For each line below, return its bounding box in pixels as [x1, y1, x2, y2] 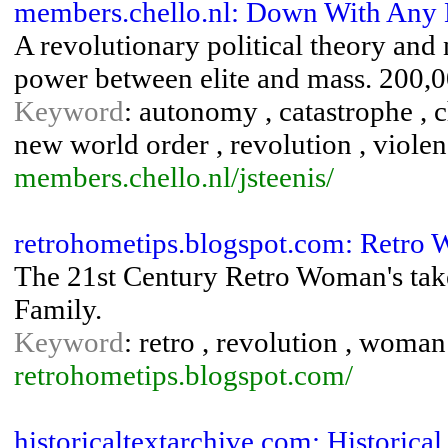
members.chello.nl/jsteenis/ [14, 161, 334, 193]
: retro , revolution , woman [124, 326, 446, 358]
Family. [14, 293, 102, 325]
